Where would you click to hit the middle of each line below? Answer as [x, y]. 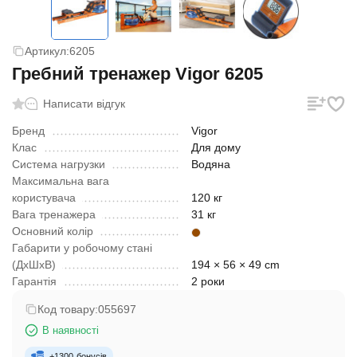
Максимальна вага [61, 181]
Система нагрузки [59, 164]
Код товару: [68, 309]
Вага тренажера [54, 214]
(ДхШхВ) [34, 265]
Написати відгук [84, 104]
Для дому [216, 147]
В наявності [71, 330]
